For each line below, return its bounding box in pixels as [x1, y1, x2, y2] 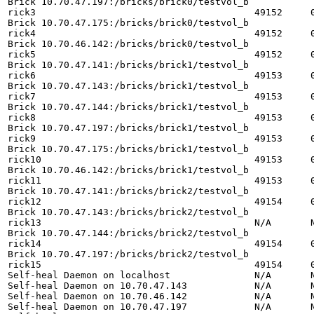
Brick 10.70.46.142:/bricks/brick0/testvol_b [8, 39, 249, 49]
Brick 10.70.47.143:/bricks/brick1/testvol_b [8, 81, 249, 91]
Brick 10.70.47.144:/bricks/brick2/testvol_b [8, 228, 249, 238]
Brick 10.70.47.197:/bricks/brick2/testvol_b [8, 249, 249, 259]
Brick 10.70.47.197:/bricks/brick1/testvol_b [8, 123, 249, 133]
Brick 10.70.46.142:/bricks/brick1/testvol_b [8, 165, 249, 175]
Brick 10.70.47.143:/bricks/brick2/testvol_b [8, 207, 249, 217]
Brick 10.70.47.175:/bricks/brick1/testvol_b [8, 144, 249, 154]
